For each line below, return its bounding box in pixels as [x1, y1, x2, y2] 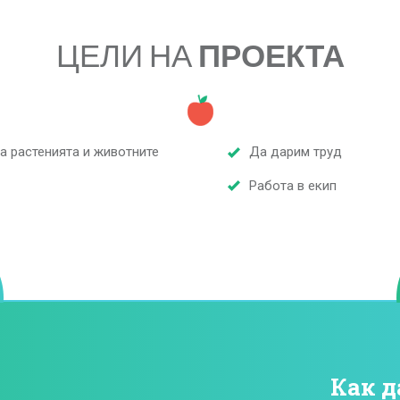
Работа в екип [246, 177, 337, 194]
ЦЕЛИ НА [55, 36, 198, 73]
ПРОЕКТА [197, 36, 345, 73]
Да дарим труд [246, 144, 342, 160]
